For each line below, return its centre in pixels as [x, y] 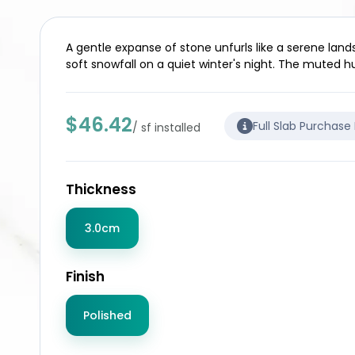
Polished [107, 315]
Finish [85, 277]
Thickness [101, 189]
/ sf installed [166, 128]
